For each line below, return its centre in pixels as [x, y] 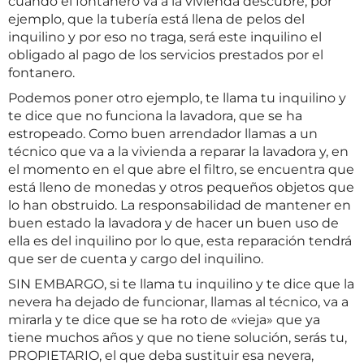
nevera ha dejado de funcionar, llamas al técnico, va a [178, 302]
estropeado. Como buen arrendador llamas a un [163, 134]
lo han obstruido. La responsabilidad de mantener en [180, 205]
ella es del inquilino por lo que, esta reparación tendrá [180, 241]
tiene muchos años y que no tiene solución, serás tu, [178, 338]
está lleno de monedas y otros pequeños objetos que [181, 187]
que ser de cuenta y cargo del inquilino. [136, 259]
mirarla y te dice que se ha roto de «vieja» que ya [164, 320]
